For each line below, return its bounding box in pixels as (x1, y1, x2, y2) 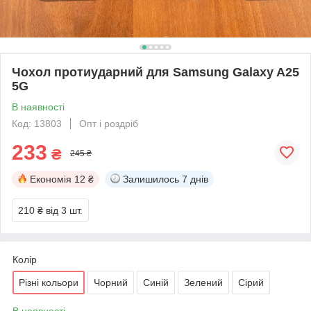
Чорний (94, 276, 128, 288)
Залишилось (123, 173, 179, 185)
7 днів (182, 173, 208, 185)
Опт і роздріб (79, 117, 138, 129)
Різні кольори (19, 276, 78, 288)
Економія (30, 173, 72, 185)
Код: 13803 (12, 117, 62, 129)
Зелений (184, 276, 223, 288)
